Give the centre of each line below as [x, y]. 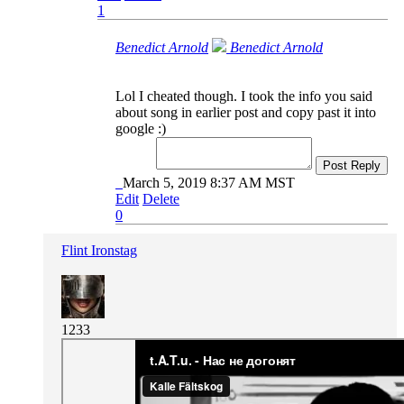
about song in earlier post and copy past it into [246, 112]
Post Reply [352, 165]
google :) [141, 128]
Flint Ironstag [99, 250]
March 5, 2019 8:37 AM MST [209, 182]
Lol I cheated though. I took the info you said [244, 96]
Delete [161, 198]
